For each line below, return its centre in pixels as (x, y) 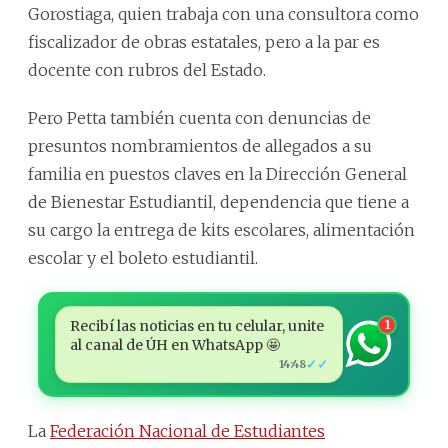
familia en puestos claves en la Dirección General (217, 173)
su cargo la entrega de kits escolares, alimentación (221, 229)
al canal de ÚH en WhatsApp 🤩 (174, 344)
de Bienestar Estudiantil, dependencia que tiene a (218, 201)
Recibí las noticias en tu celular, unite (196, 325)
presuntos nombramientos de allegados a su (200, 145)
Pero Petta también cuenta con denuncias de (199, 117)
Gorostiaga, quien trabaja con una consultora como (223, 13)
